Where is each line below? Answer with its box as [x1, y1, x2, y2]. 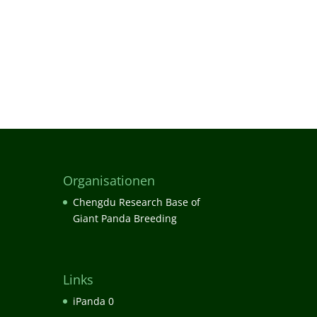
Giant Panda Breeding [73, 212, 178, 226]
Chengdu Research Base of [73, 195, 201, 209]
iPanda [73, 294, 106, 309]
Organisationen [63, 172, 156, 190]
